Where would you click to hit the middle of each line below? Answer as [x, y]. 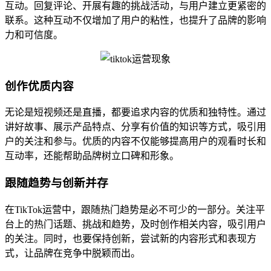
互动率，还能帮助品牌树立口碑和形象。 [92, 156]
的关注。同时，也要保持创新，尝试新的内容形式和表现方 [131, 238]
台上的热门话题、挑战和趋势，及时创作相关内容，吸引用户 [135, 224]
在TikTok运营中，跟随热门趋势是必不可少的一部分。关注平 [135, 209]
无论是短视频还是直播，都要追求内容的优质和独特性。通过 [135, 113]
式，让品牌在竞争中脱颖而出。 [73, 253]
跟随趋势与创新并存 [57, 183]
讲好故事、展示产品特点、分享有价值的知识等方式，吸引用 [135, 127]
